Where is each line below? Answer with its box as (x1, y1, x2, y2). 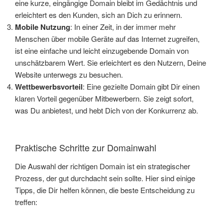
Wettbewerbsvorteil (15, 81, 83, 93)
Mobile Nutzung (15, 21, 70, 33)
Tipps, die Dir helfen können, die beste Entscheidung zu (15, 185, 195, 196)
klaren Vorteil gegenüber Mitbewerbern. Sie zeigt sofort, (15, 93, 194, 104)
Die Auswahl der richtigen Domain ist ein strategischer (15, 161, 190, 172)
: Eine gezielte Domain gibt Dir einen (83, 81, 200, 92)
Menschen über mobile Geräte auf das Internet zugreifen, (15, 33, 200, 44)
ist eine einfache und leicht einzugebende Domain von (15, 45, 189, 56)
